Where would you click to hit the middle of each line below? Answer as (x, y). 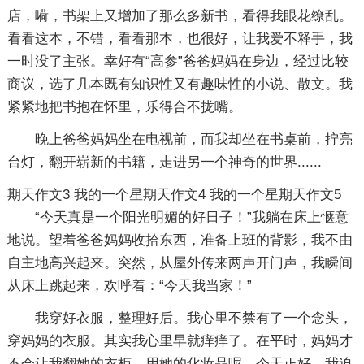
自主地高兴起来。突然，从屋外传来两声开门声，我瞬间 (180, 263)
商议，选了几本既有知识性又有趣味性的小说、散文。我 (180, 84)
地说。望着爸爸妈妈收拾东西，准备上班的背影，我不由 (180, 240)
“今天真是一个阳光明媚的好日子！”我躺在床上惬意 (191, 217)
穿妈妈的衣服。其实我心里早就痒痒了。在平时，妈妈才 (180, 341)
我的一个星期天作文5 (275, 195)
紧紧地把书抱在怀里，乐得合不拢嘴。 (124, 107)
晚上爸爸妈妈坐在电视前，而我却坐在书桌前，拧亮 (193, 139)
